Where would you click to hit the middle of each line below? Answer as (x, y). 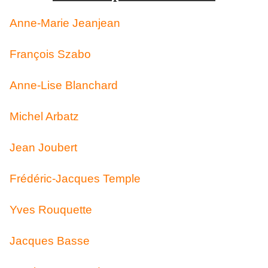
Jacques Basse (50, 241)
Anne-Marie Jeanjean (65, 23)
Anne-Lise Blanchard (64, 85)
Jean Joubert (43, 147)
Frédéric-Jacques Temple (75, 179)
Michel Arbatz (44, 116)
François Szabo (50, 54)
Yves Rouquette (51, 210)
